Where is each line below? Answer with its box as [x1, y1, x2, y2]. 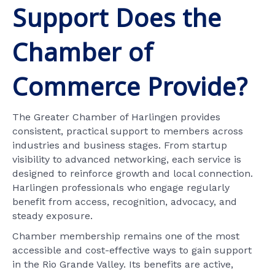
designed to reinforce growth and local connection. [12, 167, 253, 179]
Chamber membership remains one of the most [12, 230, 239, 242]
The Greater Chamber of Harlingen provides [12, 110, 220, 123]
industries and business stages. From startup [12, 139, 227, 151]
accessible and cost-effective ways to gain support [12, 244, 252, 256]
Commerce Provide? [12, 69, 248, 103]
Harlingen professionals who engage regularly [12, 181, 230, 193]
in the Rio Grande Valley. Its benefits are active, [12, 258, 233, 270]
